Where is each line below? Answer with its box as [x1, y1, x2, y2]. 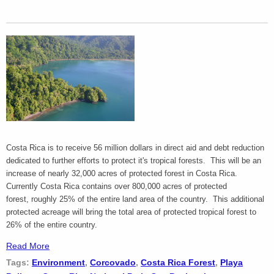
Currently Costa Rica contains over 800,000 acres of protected [6, 182, 227, 191]
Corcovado [90, 257, 136, 268]
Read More [6, 241, 50, 251]
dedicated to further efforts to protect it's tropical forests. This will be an [6, 156, 261, 166]
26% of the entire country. [6, 220, 100, 230]
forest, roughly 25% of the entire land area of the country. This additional [6, 194, 264, 204]
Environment [32, 257, 85, 268]
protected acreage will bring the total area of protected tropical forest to [6, 207, 256, 217]
